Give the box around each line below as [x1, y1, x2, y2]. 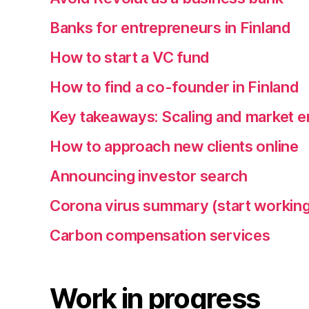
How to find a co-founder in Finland [50, 78, 299, 96]
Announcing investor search [50, 167, 248, 185]
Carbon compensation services [50, 226, 270, 244]
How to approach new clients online [50, 137, 299, 155]
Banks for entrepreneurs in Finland [50, 19, 291, 37]
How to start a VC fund [50, 48, 210, 66]
